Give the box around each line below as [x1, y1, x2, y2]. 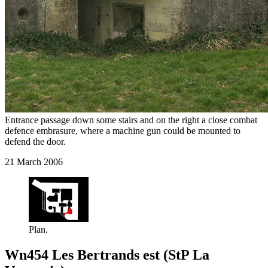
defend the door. [5, 136, 66, 147]
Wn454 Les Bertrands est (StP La [5, 247, 209, 263]
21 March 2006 [5, 157, 63, 167]
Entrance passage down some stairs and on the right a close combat [5, 115, 257, 126]
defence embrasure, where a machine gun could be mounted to [5, 126, 240, 136]
